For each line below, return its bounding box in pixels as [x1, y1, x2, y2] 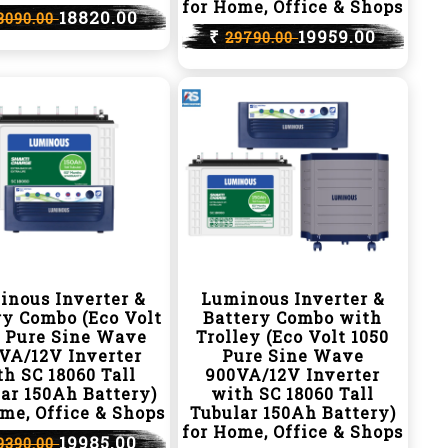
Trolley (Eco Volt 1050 [196, 326, 390, 347]
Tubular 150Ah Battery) [189, 402, 396, 423]
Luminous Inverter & [200, 288, 385, 309]
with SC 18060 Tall [211, 383, 375, 404]
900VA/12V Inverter [205, 364, 381, 385]
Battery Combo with [203, 307, 383, 328]
